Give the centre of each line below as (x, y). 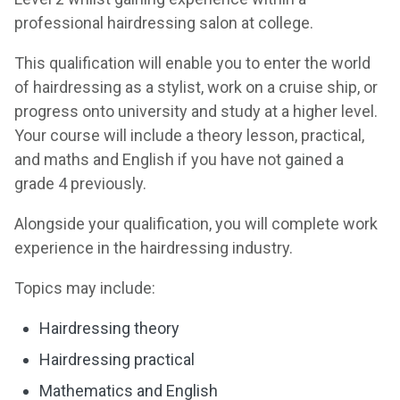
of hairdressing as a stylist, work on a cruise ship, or (196, 87)
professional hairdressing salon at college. (164, 23)
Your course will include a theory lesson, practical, (189, 135)
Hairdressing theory (109, 328)
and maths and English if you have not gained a (179, 159)
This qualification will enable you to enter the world (192, 63)
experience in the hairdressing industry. (154, 248)
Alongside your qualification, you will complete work (196, 224)
